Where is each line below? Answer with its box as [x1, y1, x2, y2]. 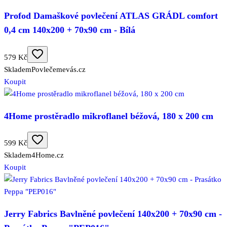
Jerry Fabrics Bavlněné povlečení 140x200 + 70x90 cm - [4, 208, 222, 219]
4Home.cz [31, 151, 64, 160]
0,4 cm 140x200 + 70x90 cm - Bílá [4, 25, 135, 35]
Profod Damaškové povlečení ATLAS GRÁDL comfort [4, 11, 218, 21]
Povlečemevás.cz [31, 65, 86, 73]
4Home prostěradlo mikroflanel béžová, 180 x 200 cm [4, 110, 213, 121]
